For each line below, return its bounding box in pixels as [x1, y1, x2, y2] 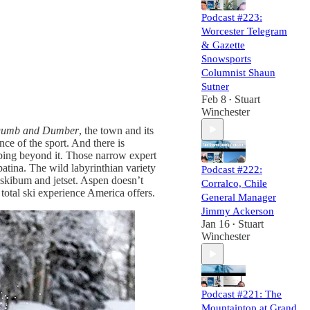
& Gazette [201, 39, 245, 51]
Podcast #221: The [201, 289, 282, 300]
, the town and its [79, 125, 154, 137]
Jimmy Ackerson [201, 206, 274, 217]
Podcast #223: [201, 12, 262, 23]
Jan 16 [201, 218, 230, 230]
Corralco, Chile [201, 178, 267, 189]
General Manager [201, 192, 276, 203]
